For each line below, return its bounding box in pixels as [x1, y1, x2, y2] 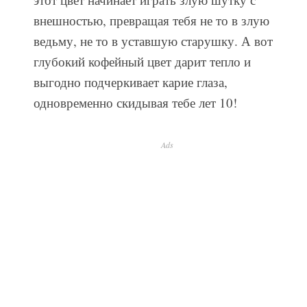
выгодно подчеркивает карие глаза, [33, 73, 228, 90]
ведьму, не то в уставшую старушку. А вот [33, 32, 273, 49]
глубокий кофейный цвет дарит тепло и [33, 52, 251, 70]
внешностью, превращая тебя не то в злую [33, 11, 269, 29]
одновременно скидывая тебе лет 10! [33, 93, 237, 111]
